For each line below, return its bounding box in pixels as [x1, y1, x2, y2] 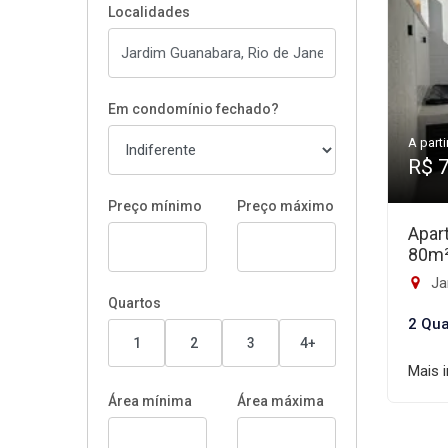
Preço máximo [237, 198, 334, 214]
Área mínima [108, 393, 192, 409]
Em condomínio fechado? [108, 101, 279, 117]
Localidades [108, 4, 190, 20]
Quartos [108, 295, 161, 311]
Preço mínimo [108, 198, 202, 214]
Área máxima [237, 393, 324, 409]
